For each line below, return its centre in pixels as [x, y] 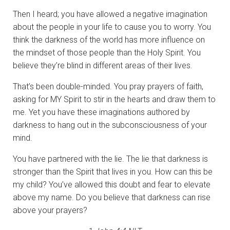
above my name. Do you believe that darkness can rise [112, 197]
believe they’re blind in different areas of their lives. [103, 65]
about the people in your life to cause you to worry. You [112, 27]
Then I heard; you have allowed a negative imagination [110, 14]
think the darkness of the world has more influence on [109, 40]
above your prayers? [51, 210]
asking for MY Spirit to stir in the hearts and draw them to [114, 99]
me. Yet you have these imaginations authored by [101, 112]
